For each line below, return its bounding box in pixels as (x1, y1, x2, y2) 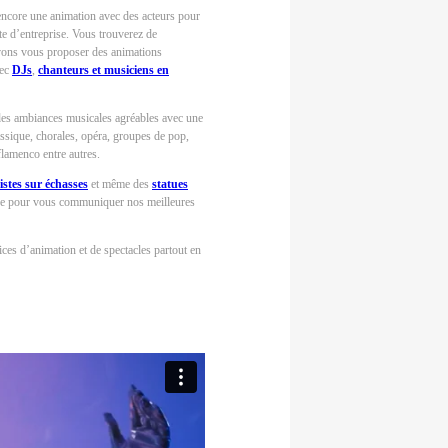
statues (152, 177, 188, 192)
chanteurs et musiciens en (38, 63, 169, 78)
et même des (88, 177, 152, 192)
